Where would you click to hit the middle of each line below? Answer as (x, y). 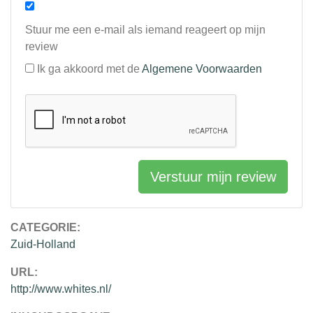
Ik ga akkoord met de (89, 69)
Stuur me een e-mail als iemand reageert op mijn (145, 30)
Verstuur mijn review (213, 177)
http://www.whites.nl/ (61, 289)
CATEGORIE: (45, 228)
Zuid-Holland (43, 245)
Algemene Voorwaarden (202, 69)
